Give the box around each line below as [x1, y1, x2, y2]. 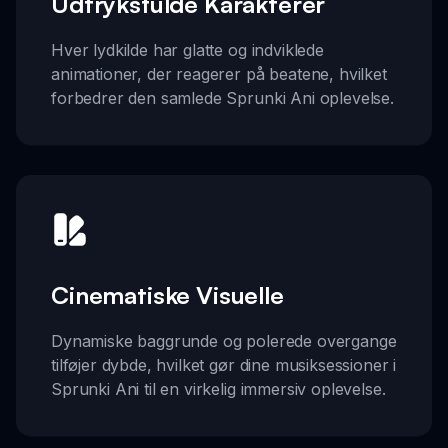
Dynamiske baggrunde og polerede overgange [51, 330, 397, 351]
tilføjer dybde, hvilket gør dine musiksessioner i [51, 354, 397, 375]
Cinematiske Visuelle [51, 279, 284, 310]
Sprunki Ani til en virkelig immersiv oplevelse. [51, 378, 386, 399]
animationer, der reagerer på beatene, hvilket [51, 64, 387, 85]
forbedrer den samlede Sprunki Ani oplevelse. [51, 88, 394, 109]
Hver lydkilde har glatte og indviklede [51, 40, 324, 61]
